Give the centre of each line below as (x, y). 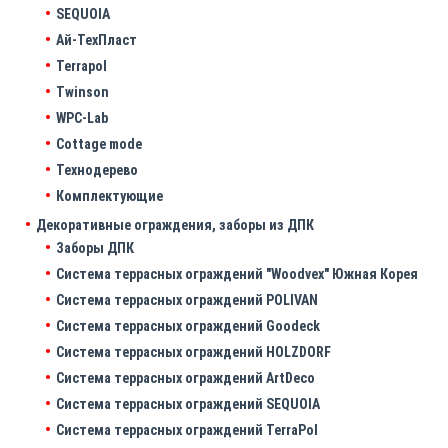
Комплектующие (109, 196)
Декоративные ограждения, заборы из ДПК (175, 225)
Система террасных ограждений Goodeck (188, 326)
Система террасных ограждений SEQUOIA (188, 404)
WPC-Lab (82, 118)
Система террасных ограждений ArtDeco (185, 378)
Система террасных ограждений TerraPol (187, 430)
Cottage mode (99, 144)
